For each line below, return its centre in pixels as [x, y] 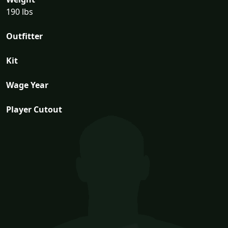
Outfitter [24, 36]
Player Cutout [34, 109]
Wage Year [27, 85]
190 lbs [20, 11]
